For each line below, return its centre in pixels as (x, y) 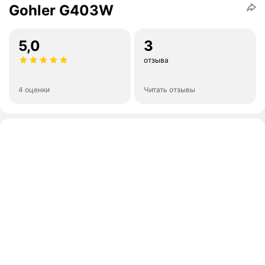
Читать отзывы (169, 90)
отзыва (156, 60)
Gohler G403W (61, 11)
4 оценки (34, 90)
